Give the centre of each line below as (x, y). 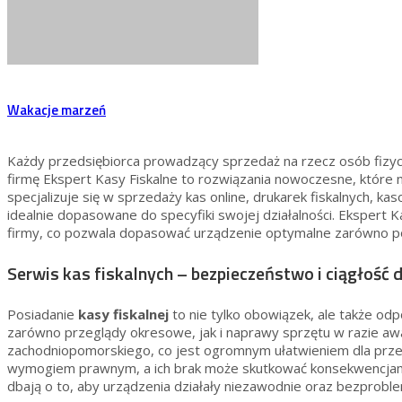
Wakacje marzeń (57, 110)
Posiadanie (43, 315)
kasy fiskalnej (123, 315)
